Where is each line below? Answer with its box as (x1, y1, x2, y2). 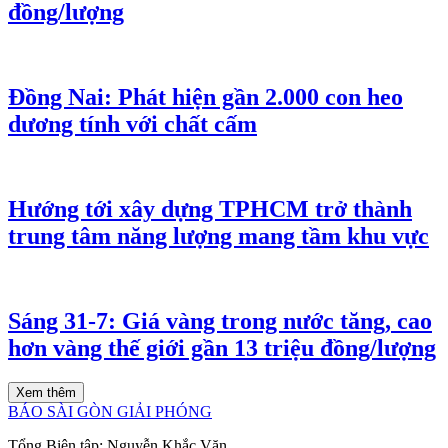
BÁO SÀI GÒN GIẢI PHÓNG (8, 402, 212, 420)
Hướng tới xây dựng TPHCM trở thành (8, 195, 412, 222)
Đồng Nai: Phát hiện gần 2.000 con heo (8, 84, 403, 110)
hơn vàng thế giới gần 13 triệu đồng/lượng (8, 334, 436, 361)
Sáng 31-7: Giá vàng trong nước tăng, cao (8, 307, 432, 334)
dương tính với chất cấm (8, 111, 257, 137)
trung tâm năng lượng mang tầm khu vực (8, 222, 429, 249)
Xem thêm (16, 384, 76, 400)
